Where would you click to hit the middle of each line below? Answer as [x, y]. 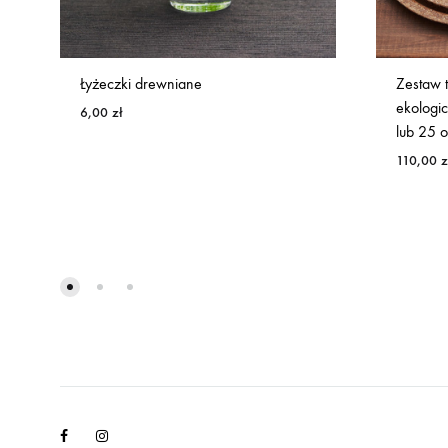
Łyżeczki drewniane [141, 83]
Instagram [133, 435]
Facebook [93, 435]
